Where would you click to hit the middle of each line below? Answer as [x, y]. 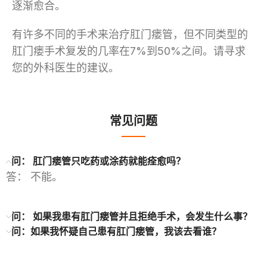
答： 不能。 [34, 177]
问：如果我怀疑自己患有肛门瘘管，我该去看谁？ [116, 231]
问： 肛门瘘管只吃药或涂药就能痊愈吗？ [98, 161]
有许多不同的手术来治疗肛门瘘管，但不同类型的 [130, 34]
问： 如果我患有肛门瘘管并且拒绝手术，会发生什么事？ [132, 216]
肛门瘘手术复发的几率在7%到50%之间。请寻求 [129, 51]
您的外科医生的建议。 [66, 68]
